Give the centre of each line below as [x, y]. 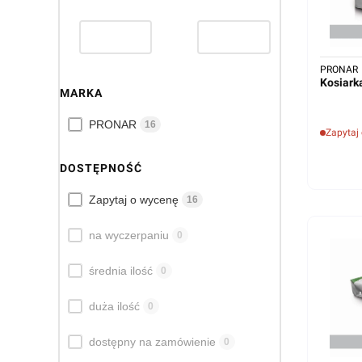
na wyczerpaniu [128, 235]
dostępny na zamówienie [152, 341]
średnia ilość [120, 270]
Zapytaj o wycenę [133, 199]
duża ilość [114, 306]
